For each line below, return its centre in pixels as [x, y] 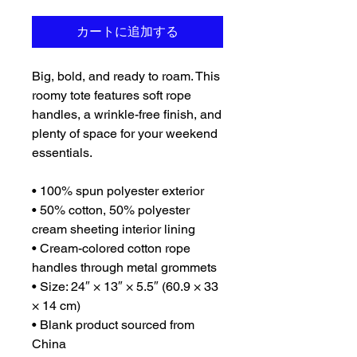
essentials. [62, 153]
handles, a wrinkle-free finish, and [127, 115]
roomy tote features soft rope [112, 96]
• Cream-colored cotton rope [111, 249]
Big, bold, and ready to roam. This [126, 76]
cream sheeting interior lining [114, 229]
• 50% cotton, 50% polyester [111, 210]
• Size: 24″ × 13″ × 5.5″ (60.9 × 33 [125, 287]
